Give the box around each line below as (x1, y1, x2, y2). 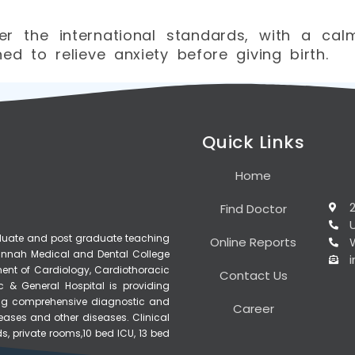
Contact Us (219, 267, 288, 284)
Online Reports (210, 234, 297, 251)
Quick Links (201, 130, 305, 155)
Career (232, 300, 274, 318)
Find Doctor (219, 200, 287, 218)
